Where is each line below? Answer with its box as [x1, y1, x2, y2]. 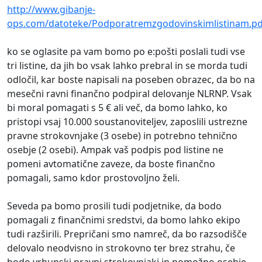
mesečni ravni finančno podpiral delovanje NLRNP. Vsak [7, 87, 252, 101]
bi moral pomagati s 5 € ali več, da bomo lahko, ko [7, 101, 227, 115]
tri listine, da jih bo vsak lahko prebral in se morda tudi [7, 59, 247, 73]
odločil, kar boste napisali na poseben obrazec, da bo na [7, 73, 255, 87]
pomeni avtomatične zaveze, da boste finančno [7, 157, 215, 171]
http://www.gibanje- [7, 3, 95, 16]
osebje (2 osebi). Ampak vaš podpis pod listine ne [7, 143, 223, 157]
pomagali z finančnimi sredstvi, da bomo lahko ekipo [7, 213, 240, 227]
